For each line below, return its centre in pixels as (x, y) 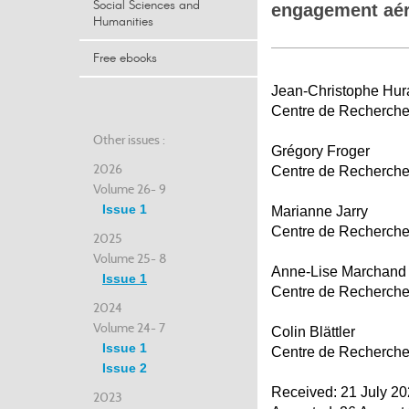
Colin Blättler (313, 332)
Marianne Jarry (320, 211)
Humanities (123, 22)
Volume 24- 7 (129, 328)
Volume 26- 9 (130, 189)
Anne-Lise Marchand (339, 272)
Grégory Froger (320, 151)
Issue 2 (125, 368)
